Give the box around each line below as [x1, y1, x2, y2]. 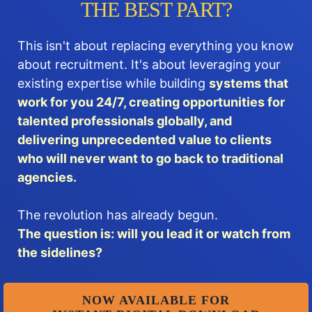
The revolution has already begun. [17, 208, 218, 222]
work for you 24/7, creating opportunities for [17, 95, 285, 109]
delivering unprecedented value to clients [17, 132, 272, 147]
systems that [209, 76, 288, 91]
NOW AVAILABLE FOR [82, 293, 230, 307]
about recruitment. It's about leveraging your [17, 57, 281, 72]
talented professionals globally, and [17, 114, 232, 128]
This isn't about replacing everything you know [17, 38, 294, 53]
